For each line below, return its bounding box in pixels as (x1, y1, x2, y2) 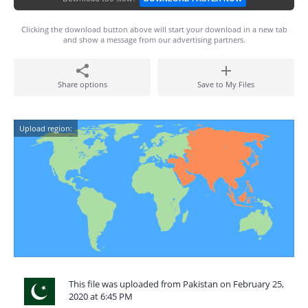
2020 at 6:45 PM (69, 290, 133, 302)
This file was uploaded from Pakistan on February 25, (69, 278, 284, 290)
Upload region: (19, 123, 72, 133)
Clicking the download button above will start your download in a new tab (21, 24, 287, 34)
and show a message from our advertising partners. (63, 34, 245, 45)
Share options (57, 79, 107, 89)
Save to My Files (197, 79, 254, 89)
